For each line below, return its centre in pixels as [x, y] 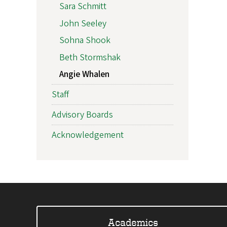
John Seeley [83, 23]
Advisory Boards [82, 115]
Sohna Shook [85, 41]
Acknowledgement [88, 135]
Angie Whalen [84, 74]
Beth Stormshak [90, 57]
